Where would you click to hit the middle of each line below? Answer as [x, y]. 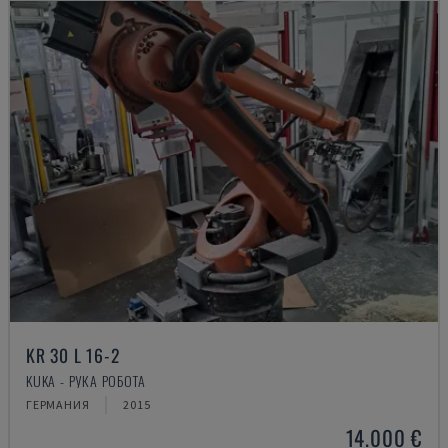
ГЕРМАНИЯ [58, 404]
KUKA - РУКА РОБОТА [86, 380]
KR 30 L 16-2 [73, 355]
